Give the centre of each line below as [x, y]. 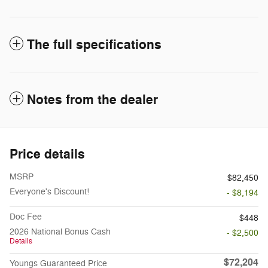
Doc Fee [26, 217]
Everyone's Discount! [49, 191]
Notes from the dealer [92, 100]
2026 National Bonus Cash [60, 232]
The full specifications [94, 45]
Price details [47, 154]
